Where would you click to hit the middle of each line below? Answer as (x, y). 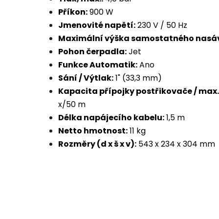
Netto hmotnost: (93, 131)
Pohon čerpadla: (92, 52)
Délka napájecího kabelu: (111, 118)
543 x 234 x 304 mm (176, 144)
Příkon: (73, 12)
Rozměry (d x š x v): (97, 144)
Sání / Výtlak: (86, 78)
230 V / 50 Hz (161, 25)
